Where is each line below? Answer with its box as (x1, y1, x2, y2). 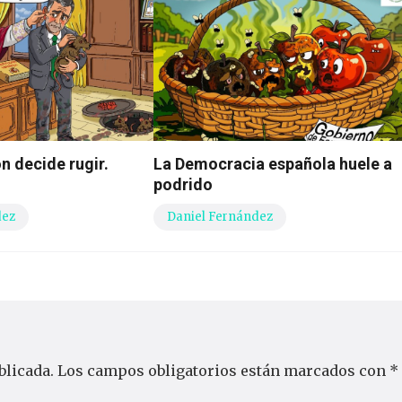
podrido (153, 175, 214, 195)
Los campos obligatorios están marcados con (57, 362, 389, 380)
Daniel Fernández (167, 209, 274, 225)
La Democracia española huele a (153, 154, 393, 174)
